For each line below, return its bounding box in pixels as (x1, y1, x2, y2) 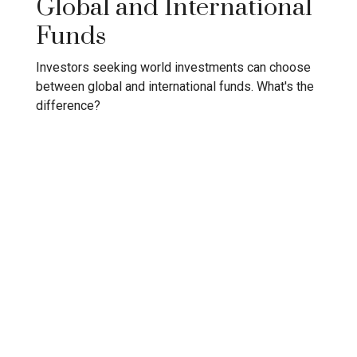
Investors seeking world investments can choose (36, 60, 311, 75)
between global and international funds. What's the (36, 79, 314, 94)
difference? (36, 98, 100, 113)
